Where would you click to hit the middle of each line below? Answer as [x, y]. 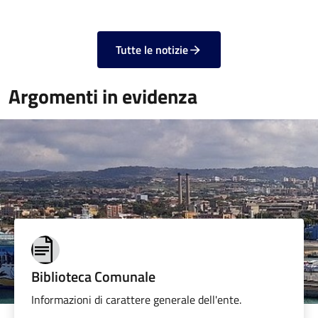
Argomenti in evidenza [103, 97]
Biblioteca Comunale [93, 277]
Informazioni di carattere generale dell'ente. [136, 300]
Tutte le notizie [152, 50]
